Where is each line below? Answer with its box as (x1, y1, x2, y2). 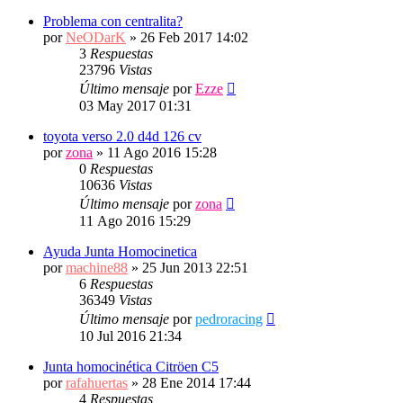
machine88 (66, 260, 128, 275)
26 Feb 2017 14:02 (140, 30, 248, 45)
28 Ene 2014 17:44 (142, 375, 251, 390)
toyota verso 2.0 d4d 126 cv (43, 129, 201, 144)
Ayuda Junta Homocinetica (43, 244, 197, 259)
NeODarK (66, 30, 126, 45)
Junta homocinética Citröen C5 (43, 359, 219, 374)
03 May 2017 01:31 (79, 98, 192, 113)
